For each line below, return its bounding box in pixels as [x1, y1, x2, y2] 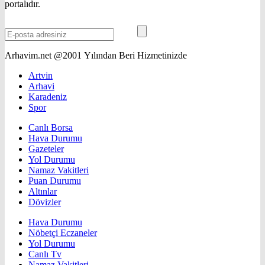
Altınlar [28, 186, 57, 197]
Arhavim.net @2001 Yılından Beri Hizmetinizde [5, 50, 187, 61]
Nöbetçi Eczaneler [28, 228, 97, 238]
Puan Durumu [28, 176, 81, 186]
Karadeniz [28, 92, 67, 102]
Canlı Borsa [28, 122, 73, 133]
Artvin [28, 70, 53, 81]
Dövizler [28, 197, 61, 208]
